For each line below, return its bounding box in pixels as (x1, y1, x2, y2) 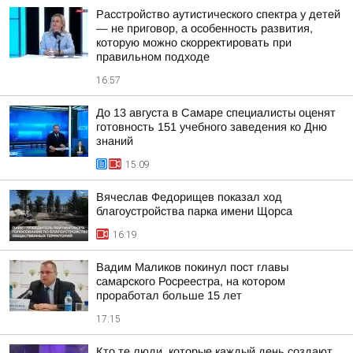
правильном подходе (96, 50, 210, 63)
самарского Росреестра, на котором (96, 275, 285, 288)
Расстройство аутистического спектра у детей (96, 8, 340, 20)
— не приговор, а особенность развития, (96, 22, 313, 35)
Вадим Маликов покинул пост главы (96, 261, 288, 273)
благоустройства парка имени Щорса (96, 205, 292, 217)
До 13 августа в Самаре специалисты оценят (96, 106, 336, 119)
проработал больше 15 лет (96, 289, 242, 302)
